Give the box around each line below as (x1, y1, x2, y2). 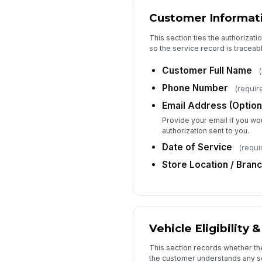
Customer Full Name (161, 65, 252, 77)
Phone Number (161, 82, 228, 94)
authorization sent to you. (161, 126, 249, 135)
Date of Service (161, 141, 232, 153)
